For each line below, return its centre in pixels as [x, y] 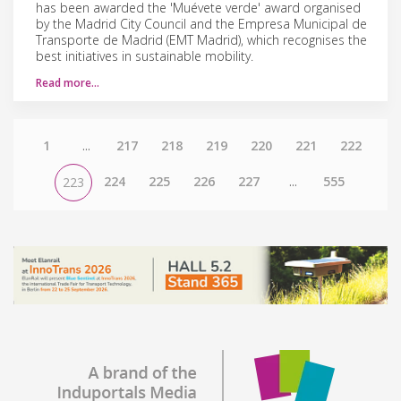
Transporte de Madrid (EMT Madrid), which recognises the [201, 39]
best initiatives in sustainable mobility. [145, 55]
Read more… [68, 82]
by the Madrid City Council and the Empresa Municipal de [201, 23]
